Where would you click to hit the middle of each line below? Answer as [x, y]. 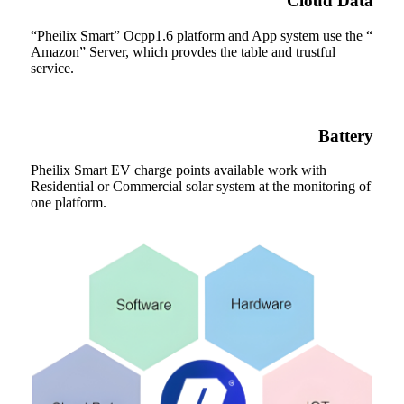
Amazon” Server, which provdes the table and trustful [183, 51]
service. [52, 68]
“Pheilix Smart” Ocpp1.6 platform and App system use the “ [202, 35]
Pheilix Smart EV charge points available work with [179, 170]
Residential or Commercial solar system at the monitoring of [201, 187]
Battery [346, 135]
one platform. [69, 203]
